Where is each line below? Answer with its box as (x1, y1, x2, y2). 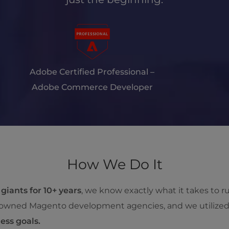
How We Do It (66, 156, 163, 173)
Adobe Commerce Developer (31, 82, 153, 92)
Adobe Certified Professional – (30, 67, 154, 77)
